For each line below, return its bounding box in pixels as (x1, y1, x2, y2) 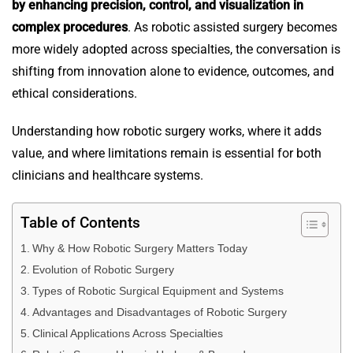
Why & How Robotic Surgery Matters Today (32, 242, 247, 255)
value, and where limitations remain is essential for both (12, 146, 321, 162)
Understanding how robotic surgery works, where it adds (12, 124, 321, 139)
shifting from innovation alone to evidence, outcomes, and (12, 64, 334, 80)
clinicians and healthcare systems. (12, 168, 203, 184)
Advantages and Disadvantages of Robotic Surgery (32, 306, 287, 319)
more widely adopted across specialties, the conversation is (12, 42, 340, 58)
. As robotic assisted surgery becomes (128, 20, 337, 35)
